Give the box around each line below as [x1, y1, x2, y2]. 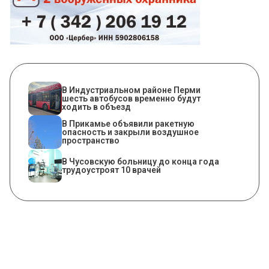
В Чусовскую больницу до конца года [62, 157, 219, 167]
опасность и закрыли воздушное [62, 127, 199, 138]
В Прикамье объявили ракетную [62, 119, 195, 129]
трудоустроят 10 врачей [62, 165, 161, 175]
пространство [62, 136, 119, 146]
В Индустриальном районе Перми [62, 85, 201, 95]
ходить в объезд [62, 102, 131, 112]
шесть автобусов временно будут [62, 94, 201, 104]
